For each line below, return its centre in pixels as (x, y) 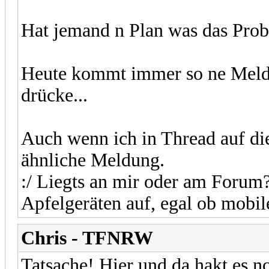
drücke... (54, 95)
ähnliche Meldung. (93, 160)
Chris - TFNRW (87, 238)
